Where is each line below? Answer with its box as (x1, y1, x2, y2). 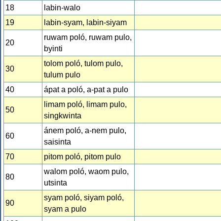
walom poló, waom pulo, (44, 167, 129, 176)
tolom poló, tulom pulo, (44, 59, 123, 68)
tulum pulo (44, 71, 80, 79)
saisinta (44, 138, 71, 147)
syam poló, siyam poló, (44, 193, 124, 202)
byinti (44, 44, 63, 53)
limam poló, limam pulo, (44, 100, 127, 109)
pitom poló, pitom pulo (44, 152, 121, 161)
